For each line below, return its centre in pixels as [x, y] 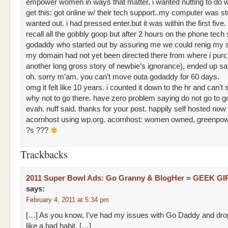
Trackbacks [44, 154]
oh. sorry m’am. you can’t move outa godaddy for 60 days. [123, 77]
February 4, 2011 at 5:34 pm [67, 200]
